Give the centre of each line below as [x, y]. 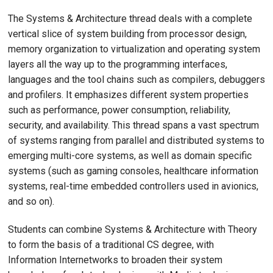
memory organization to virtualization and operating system [134, 49]
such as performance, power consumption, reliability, [119, 110]
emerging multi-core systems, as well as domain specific [130, 155]
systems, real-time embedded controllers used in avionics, [133, 186]
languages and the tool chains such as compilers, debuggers [136, 79]
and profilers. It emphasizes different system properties [128, 94]
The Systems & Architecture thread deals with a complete [130, 18]
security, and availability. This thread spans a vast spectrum [133, 125]
